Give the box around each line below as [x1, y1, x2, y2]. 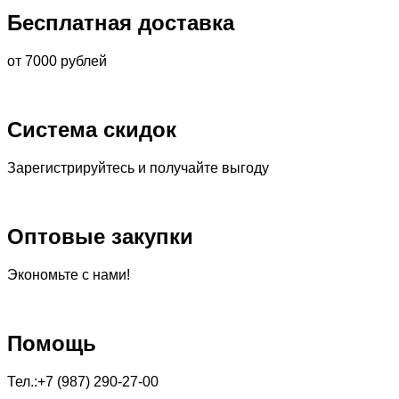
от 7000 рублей [7, 53, 107, 69]
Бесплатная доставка [7, 11, 234, 36]
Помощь [7, 330, 96, 355]
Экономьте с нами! [7, 266, 130, 282]
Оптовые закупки [7, 224, 193, 248]
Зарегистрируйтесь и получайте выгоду [7, 159, 269, 175]
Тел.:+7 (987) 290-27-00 [7, 373, 159, 389]
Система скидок [7, 118, 176, 142]
